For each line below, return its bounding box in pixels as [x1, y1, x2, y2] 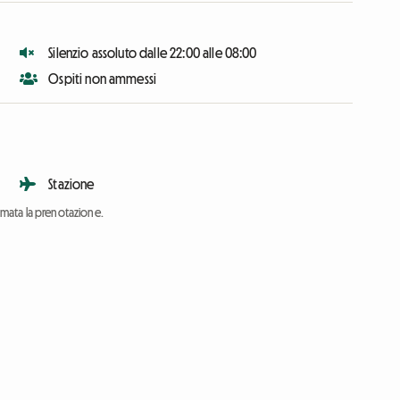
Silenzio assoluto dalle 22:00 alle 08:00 [48, 45, 257, 60]
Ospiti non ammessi [48, 71, 157, 86]
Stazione [48, 176, 95, 191]
